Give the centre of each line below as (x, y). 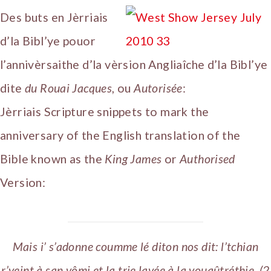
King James (133, 158)
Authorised (207, 158)
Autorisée (158, 88)
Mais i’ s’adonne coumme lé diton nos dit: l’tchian (135, 246)
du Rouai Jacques (68, 88)
